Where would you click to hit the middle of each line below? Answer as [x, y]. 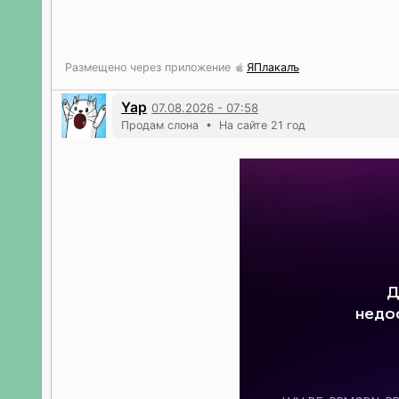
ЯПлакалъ [273, 67]
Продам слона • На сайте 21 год [213, 125]
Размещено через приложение [150, 67]
